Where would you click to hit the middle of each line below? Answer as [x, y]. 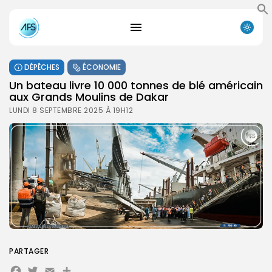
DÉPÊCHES [42, 67]
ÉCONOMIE [102, 67]
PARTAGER [29, 251]
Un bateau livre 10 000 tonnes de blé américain [136, 85]
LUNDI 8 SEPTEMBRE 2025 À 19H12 [71, 110]
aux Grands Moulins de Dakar [89, 97]
